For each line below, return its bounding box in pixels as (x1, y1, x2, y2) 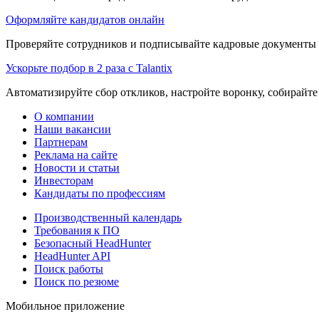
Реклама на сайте (34, 148, 117, 161)
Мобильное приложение (6, 299, 125, 312)
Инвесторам (34, 174, 93, 187)
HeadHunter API (34, 249, 110, 262)
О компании (34, 110, 94, 122)
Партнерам (34, 135, 88, 148)
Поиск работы (34, 262, 103, 275)
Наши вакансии (34, 122, 111, 135)
